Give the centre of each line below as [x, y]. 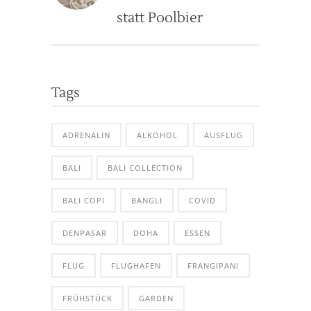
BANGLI [147, 200]
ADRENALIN [86, 135]
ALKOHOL [157, 135]
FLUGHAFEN [136, 265]
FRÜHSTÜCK [87, 298]
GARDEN [156, 298]
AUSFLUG [224, 135]
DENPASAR [85, 233]
